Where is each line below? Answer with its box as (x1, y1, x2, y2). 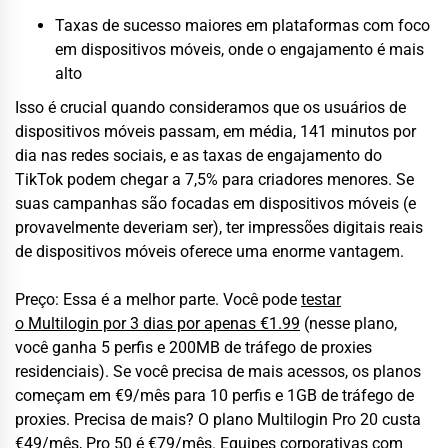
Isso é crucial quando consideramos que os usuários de (15, 97, 406, 117)
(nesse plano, (300, 313, 397, 333)
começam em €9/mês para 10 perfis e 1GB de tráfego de (15, 385, 414, 405)
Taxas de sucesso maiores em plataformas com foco (55, 15, 430, 35)
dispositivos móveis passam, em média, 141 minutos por (15, 121, 416, 141)
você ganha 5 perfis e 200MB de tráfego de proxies (15, 337, 372, 357)
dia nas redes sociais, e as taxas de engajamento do (15, 145, 382, 165)
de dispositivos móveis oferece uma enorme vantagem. (15, 241, 404, 261)
